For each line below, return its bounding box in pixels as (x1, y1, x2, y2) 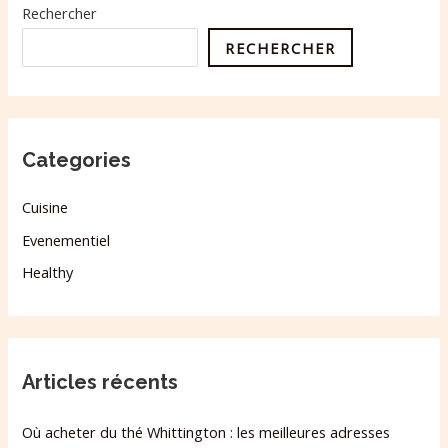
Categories (22, 147, 132, 172)
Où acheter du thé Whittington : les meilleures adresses (22, 421, 391, 442)
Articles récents (22, 370, 179, 395)
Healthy (22, 262, 74, 283)
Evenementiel (22, 229, 111, 250)
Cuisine (22, 196, 69, 217)
